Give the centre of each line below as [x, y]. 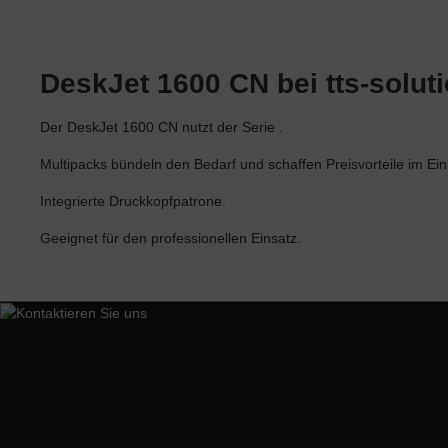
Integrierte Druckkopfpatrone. [133, 201]
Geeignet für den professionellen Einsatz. [170, 238]
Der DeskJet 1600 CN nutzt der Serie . [161, 127]
